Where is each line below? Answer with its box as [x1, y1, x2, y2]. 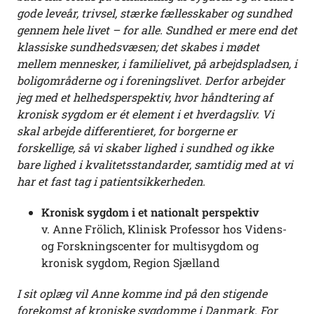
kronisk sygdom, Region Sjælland [41, 255, 220, 271]
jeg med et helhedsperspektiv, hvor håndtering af [17, 90, 273, 105]
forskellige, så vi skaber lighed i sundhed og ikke [17, 140, 273, 156]
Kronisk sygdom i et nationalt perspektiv [41, 205, 259, 220]
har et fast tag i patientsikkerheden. [17, 174, 205, 189]
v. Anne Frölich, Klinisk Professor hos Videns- [41, 221, 287, 237]
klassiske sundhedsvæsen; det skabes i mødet [17, 39, 259, 55]
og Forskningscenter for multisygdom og [41, 238, 259, 254]
